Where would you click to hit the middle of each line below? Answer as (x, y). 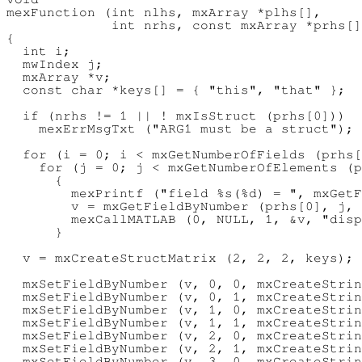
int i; (39, 51)
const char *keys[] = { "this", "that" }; (176, 89)
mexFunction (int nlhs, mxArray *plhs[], (164, 12)
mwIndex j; (55, 63)
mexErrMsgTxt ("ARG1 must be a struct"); (180, 128)
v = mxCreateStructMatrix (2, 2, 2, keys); (180, 257)
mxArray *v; (59, 76)
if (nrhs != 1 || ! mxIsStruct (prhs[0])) (176, 115)
